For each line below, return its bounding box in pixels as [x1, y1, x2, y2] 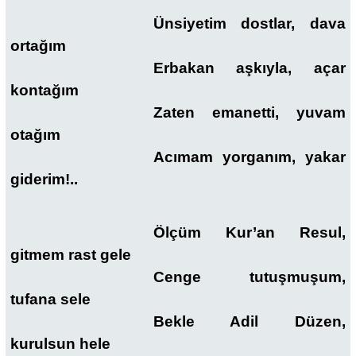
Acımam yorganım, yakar [153, 149, 346, 166]
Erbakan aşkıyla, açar [153, 60, 346, 77]
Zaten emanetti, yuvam [153, 104, 346, 122]
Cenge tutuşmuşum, [153, 268, 346, 285]
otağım [10, 126, 60, 144]
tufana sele [10, 290, 91, 308]
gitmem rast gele [10, 246, 131, 263]
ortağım [10, 37, 66, 55]
